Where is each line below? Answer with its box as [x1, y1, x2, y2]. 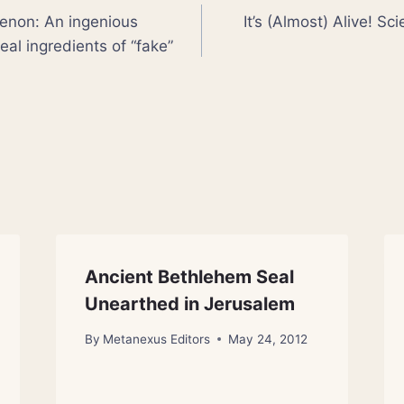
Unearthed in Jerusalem [84, 293, 295, 316]
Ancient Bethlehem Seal [84, 266, 294, 289]
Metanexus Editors [102, 331, 210, 346]
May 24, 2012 [227, 331, 308, 346]
